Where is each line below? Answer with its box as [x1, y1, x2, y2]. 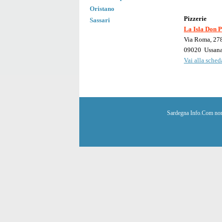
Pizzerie [184, 15, 207, 22]
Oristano [90, 5, 114, 12]
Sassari [90, 17, 110, 24]
